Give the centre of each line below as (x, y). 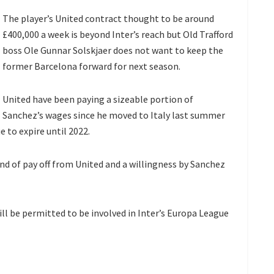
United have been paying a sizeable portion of (98, 99)
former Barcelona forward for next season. (91, 66)
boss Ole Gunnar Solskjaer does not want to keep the (113, 50)
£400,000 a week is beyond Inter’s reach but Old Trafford (118, 34)
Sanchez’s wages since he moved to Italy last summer (114, 115)
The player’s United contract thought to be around (108, 18)
